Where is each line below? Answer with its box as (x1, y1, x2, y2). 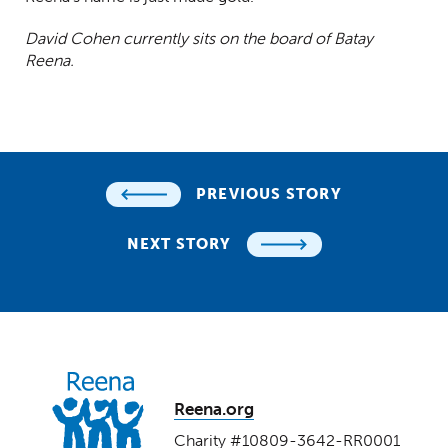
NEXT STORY (126, 234, 232, 253)
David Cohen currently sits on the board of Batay (25, 28, 373, 48)
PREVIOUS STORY (196, 184, 342, 203)
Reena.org (173, 398, 254, 419)
